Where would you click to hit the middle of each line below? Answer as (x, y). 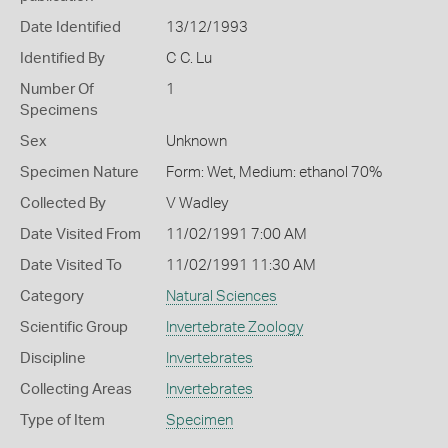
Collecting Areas (76, 389)
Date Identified (70, 27)
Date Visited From (80, 234)
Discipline (53, 358)
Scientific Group (74, 327)
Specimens (59, 110)
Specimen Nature (79, 172)
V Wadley (196, 203)
